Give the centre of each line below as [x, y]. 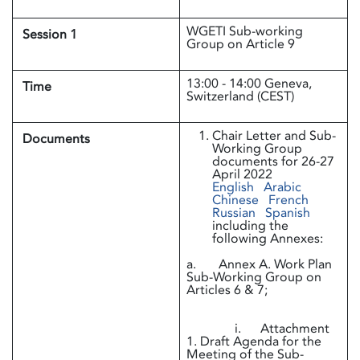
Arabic [282, 187]
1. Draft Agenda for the [254, 341]
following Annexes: [268, 238]
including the [250, 225]
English [233, 187]
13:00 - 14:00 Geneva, [249, 83]
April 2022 [242, 174]
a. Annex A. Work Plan [259, 264]
